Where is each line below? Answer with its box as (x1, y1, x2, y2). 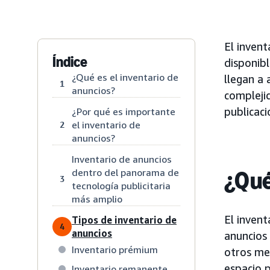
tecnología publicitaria (72, 179, 171, 192)
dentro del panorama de (72, 166, 179, 178)
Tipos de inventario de (72, 213, 177, 226)
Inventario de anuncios (72, 152, 172, 165)
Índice (52, 52, 87, 71)
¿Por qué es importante (72, 105, 175, 118)
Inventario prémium (72, 243, 158, 256)
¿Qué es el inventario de (72, 71, 178, 83)
